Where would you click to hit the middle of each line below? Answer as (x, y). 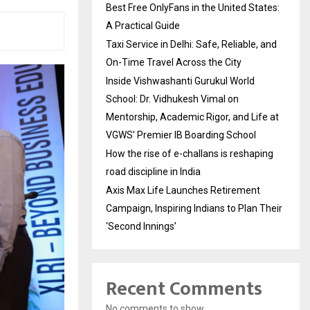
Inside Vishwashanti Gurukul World (180, 81)
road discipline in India (153, 172)
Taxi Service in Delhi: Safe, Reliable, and (191, 45)
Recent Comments (184, 289)
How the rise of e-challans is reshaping (190, 154)
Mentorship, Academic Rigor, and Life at (192, 117)
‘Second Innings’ (141, 227)
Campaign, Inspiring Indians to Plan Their (194, 209)
